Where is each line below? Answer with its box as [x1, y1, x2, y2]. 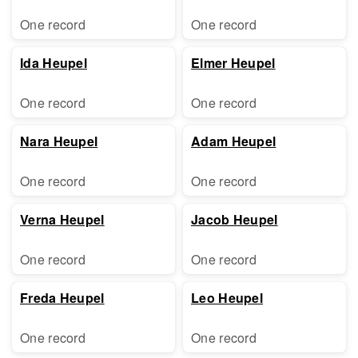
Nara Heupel [20, 132, 98, 150]
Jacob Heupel [191, 210, 278, 229]
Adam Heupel [191, 132, 276, 150]
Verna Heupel [20, 210, 105, 229]
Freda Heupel [20, 288, 105, 307]
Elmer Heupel [191, 54, 276, 72]
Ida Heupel [20, 54, 87, 72]
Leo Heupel [191, 288, 263, 307]
